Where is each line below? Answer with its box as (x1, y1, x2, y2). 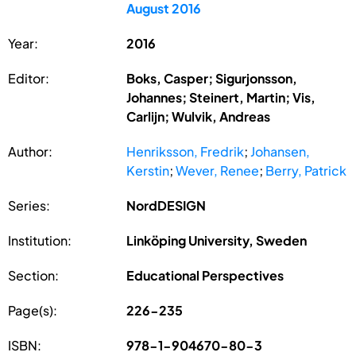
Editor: (8, 69, 49, 87)
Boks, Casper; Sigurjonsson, (126, 69, 298, 87)
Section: (8, 266, 59, 284)
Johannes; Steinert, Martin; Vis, (126, 88, 316, 106)
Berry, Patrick (265, 161, 347, 179)
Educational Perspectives (126, 266, 284, 284)
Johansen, (250, 142, 311, 160)
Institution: (8, 231, 72, 249)
